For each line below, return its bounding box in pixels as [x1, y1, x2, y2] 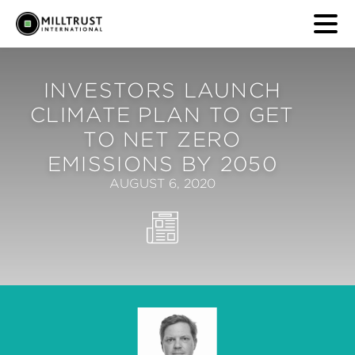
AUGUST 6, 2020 [109, 175, 216, 191]
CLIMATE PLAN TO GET [30, 101, 295, 127]
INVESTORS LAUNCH [43, 77, 282, 102]
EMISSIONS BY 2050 [47, 151, 277, 176]
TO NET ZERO [83, 126, 242, 151]
